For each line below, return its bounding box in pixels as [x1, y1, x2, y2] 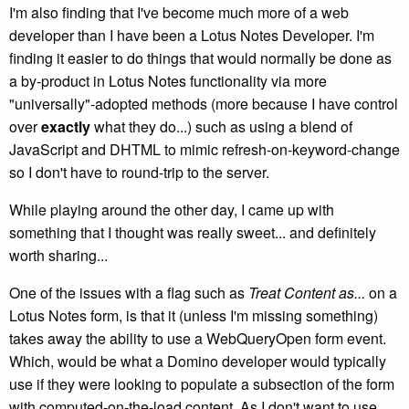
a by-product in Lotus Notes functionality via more [9, 70, 327, 91]
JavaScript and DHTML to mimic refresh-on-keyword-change [9, 139, 400, 160]
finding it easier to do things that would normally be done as [9, 47, 392, 68]
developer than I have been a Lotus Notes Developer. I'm [9, 25, 374, 46]
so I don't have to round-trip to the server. [9, 162, 269, 183]
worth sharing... [9, 245, 108, 266]
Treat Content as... [248, 282, 365, 303]
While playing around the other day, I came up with [9, 199, 334, 220]
